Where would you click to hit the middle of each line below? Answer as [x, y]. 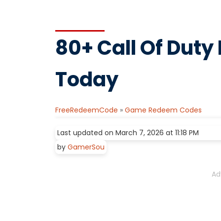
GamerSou [86, 147]
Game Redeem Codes [163, 110]
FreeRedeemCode [87, 110]
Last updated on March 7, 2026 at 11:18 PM [128, 133]
